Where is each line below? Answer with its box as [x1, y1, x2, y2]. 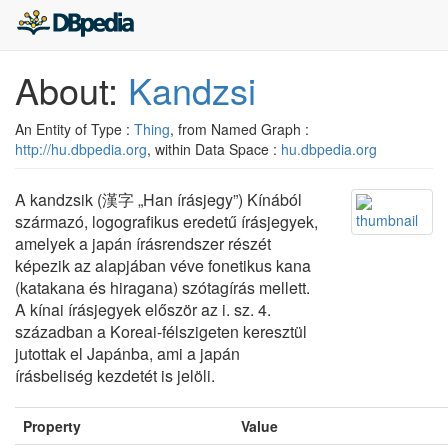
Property [23, 416, 81, 436]
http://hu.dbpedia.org [15, 139, 147, 159]
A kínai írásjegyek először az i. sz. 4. [15, 298, 271, 321]
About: [15, 64, 128, 115]
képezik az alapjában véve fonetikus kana [15, 254, 311, 277]
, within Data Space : [147, 139, 281, 159]
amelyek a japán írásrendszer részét [15, 232, 271, 255]
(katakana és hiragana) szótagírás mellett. [15, 276, 310, 299]
